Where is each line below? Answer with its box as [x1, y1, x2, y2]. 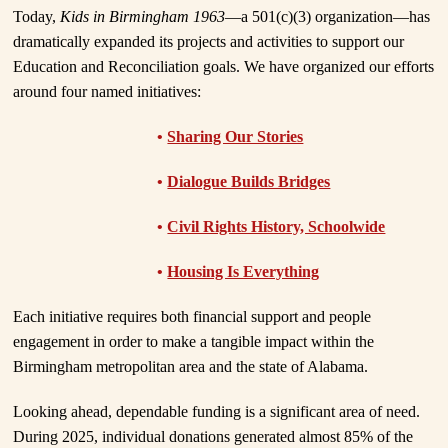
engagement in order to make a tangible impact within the [13, 333, 375, 351]
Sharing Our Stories [167, 128, 304, 146]
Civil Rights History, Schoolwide [167, 218, 386, 236]
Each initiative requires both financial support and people [13, 308, 372, 326]
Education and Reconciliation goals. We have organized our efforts [13, 58, 435, 76]
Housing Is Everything [167, 263, 320, 281]
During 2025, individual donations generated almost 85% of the [13, 428, 414, 446]
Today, [13, 8, 61, 26]
